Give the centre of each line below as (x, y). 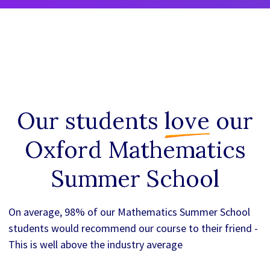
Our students (91, 121)
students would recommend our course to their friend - (133, 228)
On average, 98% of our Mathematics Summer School (129, 212)
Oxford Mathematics (135, 150)
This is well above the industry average (95, 245)
